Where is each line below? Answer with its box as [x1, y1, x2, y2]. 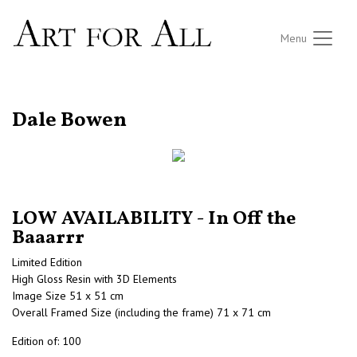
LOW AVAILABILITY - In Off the [12, 206, 296, 233]
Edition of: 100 [12, 334, 81, 349]
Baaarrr [12, 225, 84, 253]
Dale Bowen [12, 107, 127, 135]
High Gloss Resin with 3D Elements [12, 272, 177, 287]
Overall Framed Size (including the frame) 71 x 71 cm [12, 305, 271, 320]
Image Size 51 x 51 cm [12, 288, 124, 304]
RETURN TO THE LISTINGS [12, 96, 128, 108]
